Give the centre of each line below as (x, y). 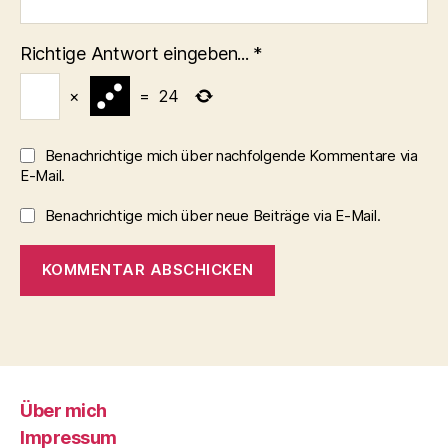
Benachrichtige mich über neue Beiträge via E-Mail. (212, 215)
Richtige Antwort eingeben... (134, 53)
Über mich (63, 411)
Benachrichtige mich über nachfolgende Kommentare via (231, 155)
